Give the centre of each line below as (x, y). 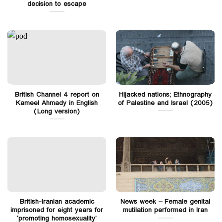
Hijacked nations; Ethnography (165, 94)
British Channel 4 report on (57, 94)
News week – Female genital (165, 202)
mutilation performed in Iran (165, 210)
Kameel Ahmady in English (57, 103)
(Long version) (57, 111)
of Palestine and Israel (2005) (165, 103)
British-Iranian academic (57, 202)
